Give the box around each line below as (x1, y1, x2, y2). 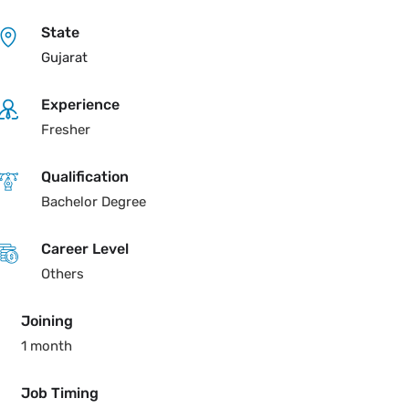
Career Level (40, 240, 129, 257)
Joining (20, 312, 73, 330)
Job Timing (20, 384, 99, 402)
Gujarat (40, 49, 88, 66)
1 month (20, 338, 72, 354)
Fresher (40, 121, 90, 138)
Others (40, 266, 84, 282)
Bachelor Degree (40, 194, 146, 210)
